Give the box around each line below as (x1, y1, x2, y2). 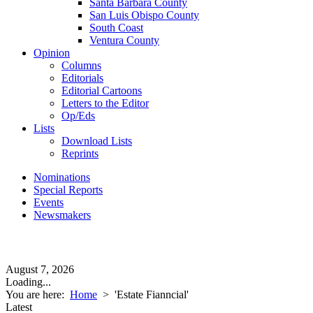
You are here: (6, 289, 70, 300)
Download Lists (61, 135, 132, 147)
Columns (61, 59, 101, 71)
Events (34, 196, 64, 208)
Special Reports (34, 184, 103, 196)
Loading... (6, 276, 51, 288)
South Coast (89, 22, 143, 34)
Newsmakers (34, 209, 91, 221)
